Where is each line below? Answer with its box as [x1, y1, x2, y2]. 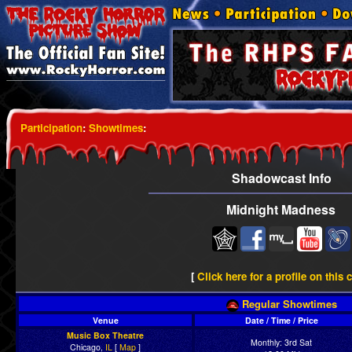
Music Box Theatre [67, 329, 144, 342]
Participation [20, 120, 82, 135]
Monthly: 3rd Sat [251, 336, 312, 349]
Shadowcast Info [231, 169, 332, 187]
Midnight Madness [225, 200, 335, 219]
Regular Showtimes [238, 296, 337, 312]
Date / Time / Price [244, 314, 318, 327]
